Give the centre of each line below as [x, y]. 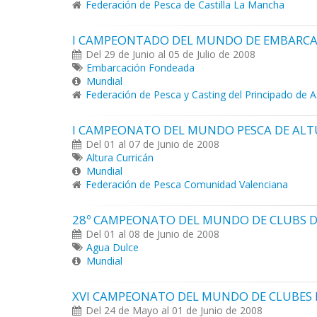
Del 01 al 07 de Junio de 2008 [152, 144]
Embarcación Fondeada [140, 68]
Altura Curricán [120, 157]
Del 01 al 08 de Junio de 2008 [152, 234]
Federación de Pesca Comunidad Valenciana [187, 184]
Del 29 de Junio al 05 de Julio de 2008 [171, 54]
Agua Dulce [113, 247]
